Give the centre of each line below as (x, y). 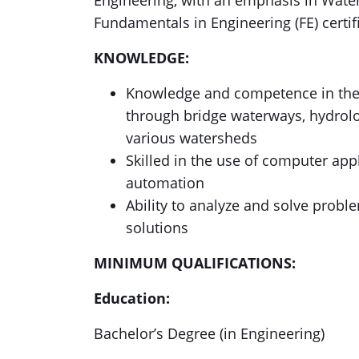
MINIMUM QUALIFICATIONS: (195, 263)
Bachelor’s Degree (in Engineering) (209, 333)
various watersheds (192, 138)
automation (165, 183)
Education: (132, 298)
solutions (157, 228)
